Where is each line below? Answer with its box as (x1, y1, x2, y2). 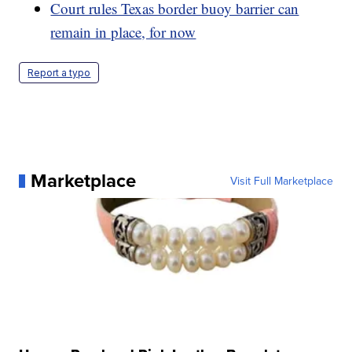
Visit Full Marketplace (229, 173, 333, 189)
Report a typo (27, 67, 91, 79)
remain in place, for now (50, 22, 196, 42)
